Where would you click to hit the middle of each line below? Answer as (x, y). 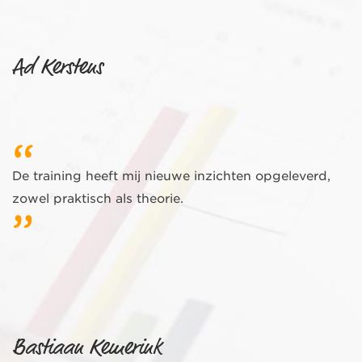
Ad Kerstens (57, 67)
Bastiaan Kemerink (87, 348)
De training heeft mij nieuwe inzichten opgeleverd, (171, 176)
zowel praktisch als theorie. (98, 198)
